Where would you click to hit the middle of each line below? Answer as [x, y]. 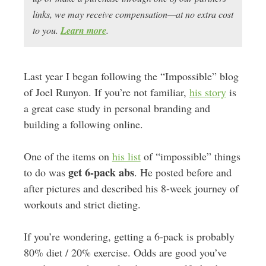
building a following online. [83, 124]
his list [126, 156]
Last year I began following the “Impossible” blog [131, 76]
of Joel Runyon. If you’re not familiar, [106, 92]
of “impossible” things [190, 156]
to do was [46, 172]
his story [208, 92]
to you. [46, 30]
